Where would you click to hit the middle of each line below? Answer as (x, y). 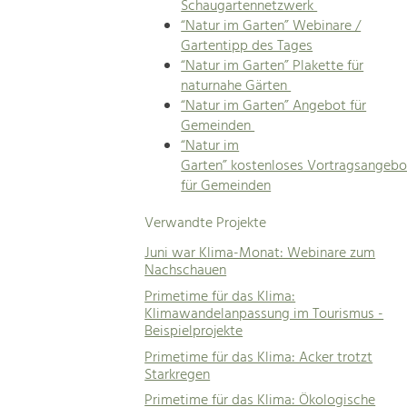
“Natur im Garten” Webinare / (271, 26)
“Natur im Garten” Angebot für (274, 106)
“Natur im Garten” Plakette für (273, 66)
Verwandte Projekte (206, 223)
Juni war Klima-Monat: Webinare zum (260, 254)
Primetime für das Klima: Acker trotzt (259, 357)
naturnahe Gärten (236, 86)
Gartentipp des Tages (247, 46)
